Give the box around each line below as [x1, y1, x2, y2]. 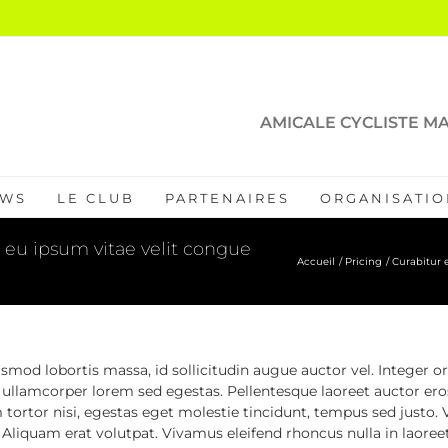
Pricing [345, 255, 382, 268]
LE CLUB [56, 190, 135, 206]
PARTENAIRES [164, 190, 290, 206]
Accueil [297, 255, 335, 268]
